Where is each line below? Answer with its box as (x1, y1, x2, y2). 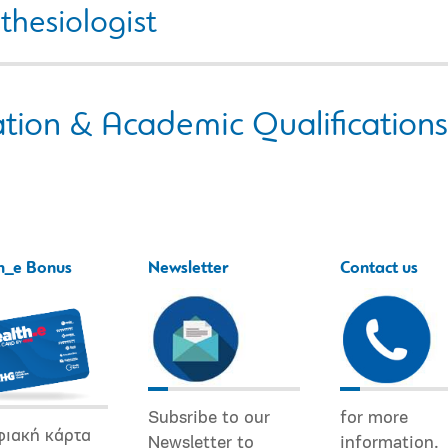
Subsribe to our (148, 408, 270, 428)
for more (340, 408, 408, 428)
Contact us (340, 259, 418, 277)
